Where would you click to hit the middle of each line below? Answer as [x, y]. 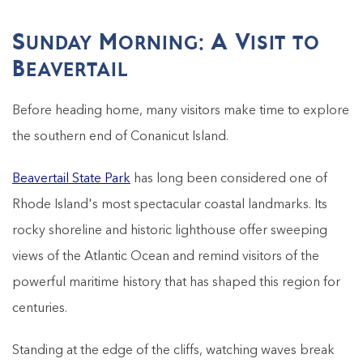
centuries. [40, 308]
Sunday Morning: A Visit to [166, 41]
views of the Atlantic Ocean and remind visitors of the [166, 256]
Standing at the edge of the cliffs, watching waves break [173, 350]
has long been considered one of [229, 179]
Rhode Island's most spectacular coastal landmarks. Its [170, 205]
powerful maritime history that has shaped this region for [176, 282]
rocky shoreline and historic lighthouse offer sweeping [170, 231]
